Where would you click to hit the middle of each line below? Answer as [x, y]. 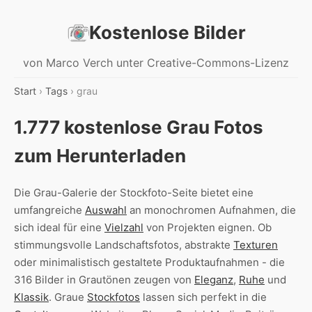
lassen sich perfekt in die [203, 297]
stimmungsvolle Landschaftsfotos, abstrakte [124, 244]
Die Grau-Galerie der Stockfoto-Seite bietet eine [134, 192]
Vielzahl [124, 227]
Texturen [256, 244]
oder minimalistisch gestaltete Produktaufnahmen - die [149, 262]
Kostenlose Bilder [167, 32]
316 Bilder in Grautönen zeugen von [104, 279]
